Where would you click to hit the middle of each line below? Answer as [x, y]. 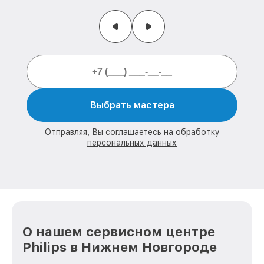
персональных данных [132, 143]
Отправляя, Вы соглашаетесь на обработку [132, 132]
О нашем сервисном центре [119, 231]
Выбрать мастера [132, 105]
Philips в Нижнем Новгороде [120, 247]
